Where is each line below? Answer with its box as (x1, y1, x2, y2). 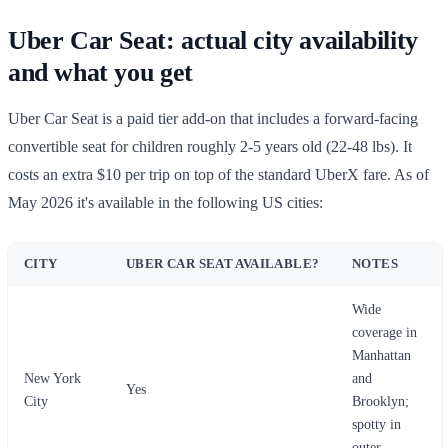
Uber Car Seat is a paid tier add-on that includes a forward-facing (8, 110, 418, 127)
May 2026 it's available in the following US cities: (8, 194, 323, 211)
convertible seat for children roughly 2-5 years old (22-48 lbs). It (8, 138, 412, 155)
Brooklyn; (352, 394, 409, 409)
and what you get (8, 58, 193, 87)
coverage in (352, 325, 417, 340)
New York (24, 371, 81, 386)
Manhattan (352, 348, 411, 363)
